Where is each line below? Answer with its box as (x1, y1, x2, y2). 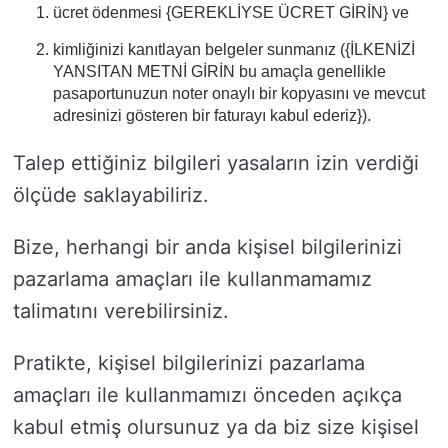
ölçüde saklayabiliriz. (13, 183, 209, 207)
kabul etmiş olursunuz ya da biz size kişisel (13, 415, 419, 439)
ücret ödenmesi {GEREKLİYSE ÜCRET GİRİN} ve (53, 4, 409, 21)
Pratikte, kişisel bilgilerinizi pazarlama (13, 351, 365, 375)
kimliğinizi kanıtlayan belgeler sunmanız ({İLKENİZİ (53, 41, 415, 58)
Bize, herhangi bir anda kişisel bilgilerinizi (13, 235, 402, 259)
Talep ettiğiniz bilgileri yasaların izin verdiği (13, 151, 419, 175)
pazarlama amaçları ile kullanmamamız (13, 267, 372, 291)
